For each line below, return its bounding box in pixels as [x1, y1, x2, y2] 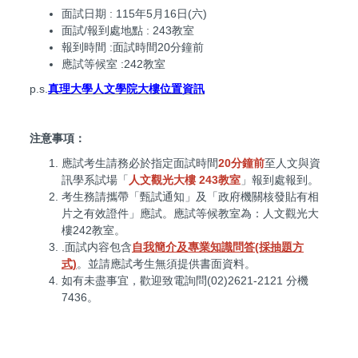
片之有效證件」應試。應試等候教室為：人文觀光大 [62, 207, 319, 221]
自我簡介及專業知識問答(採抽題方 [132, 241, 304, 254]
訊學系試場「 [62, 173, 129, 187]
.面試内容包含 [62, 241, 132, 254]
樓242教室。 [62, 224, 125, 237]
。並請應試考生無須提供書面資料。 [77, 257, 256, 271]
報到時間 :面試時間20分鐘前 [62, 41, 204, 54]
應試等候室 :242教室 [62, 58, 165, 71]
